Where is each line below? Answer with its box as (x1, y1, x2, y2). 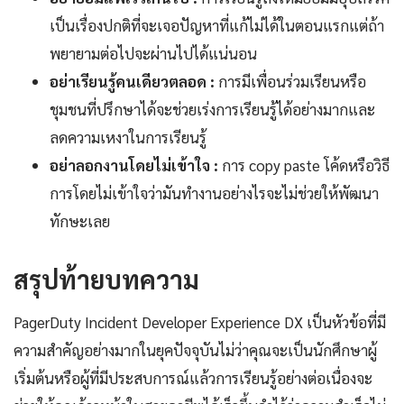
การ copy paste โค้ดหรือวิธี (218, 155, 390, 176)
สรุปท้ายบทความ (14, 262, 199, 296)
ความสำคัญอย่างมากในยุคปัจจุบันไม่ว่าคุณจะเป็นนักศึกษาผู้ (14, 340, 377, 361)
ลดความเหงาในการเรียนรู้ (50, 127, 207, 148)
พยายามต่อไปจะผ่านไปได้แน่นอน (50, 43, 257, 64)
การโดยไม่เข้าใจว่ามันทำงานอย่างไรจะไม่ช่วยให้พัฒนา (50, 183, 379, 204)
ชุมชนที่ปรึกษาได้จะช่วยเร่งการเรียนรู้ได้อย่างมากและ (50, 99, 375, 120)
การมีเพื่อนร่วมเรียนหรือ (215, 71, 366, 92)
